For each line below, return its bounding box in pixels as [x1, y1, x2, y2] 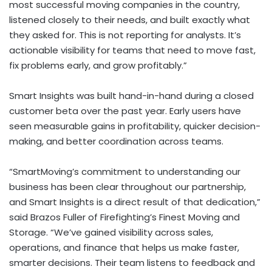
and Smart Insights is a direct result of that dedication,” [9, 195, 260, 209]
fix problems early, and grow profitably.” [9, 59, 187, 72]
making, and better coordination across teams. [9, 135, 223, 148]
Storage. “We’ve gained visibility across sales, [9, 226, 213, 239]
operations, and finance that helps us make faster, [9, 241, 239, 254]
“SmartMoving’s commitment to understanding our [9, 165, 240, 178]
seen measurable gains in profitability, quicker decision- [9, 120, 260, 133]
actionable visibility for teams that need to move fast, [9, 44, 256, 57]
